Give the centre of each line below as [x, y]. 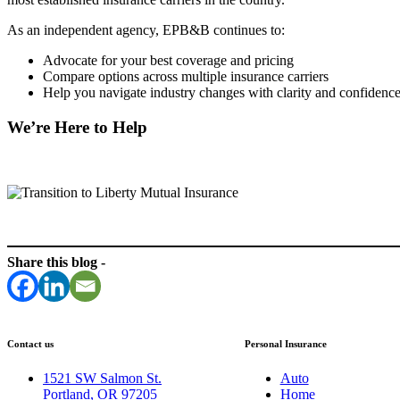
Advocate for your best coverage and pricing [168, 61]
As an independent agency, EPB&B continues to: [146, 30]
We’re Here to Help [77, 127]
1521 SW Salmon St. [102, 379]
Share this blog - [56, 262]
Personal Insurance [285, 343]
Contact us [30, 343]
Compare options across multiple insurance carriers [186, 77]
